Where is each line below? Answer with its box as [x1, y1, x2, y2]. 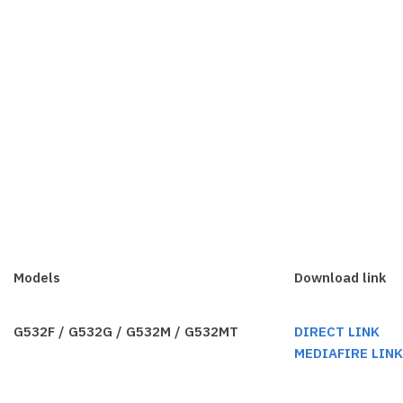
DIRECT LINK [294, 323, 381, 341]
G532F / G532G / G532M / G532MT [13, 323, 239, 341]
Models [13, 269, 61, 287]
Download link [294, 269, 387, 287]
